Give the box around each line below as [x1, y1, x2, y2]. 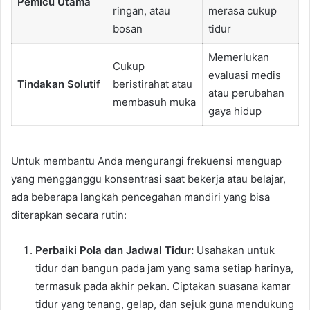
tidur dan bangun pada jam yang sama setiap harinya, [35, 261, 293, 275]
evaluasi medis [208, 69, 281, 82]
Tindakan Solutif [17, 77, 100, 91]
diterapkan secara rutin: [11, 208, 127, 221]
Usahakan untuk [194, 243, 275, 257]
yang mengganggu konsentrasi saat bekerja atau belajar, [11, 172, 286, 185]
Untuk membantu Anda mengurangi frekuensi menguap [11, 154, 282, 167]
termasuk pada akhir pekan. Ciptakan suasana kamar [35, 279, 291, 293]
